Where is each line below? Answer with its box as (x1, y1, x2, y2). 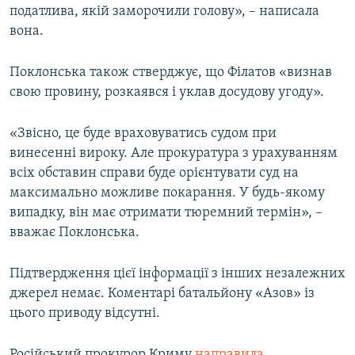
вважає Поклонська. (10, 225, 139, 241)
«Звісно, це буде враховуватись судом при (10, 126, 277, 142)
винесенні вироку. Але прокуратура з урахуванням (10, 146, 338, 162)
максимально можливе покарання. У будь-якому (10, 185, 325, 201)
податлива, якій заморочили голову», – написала (10, 4, 319, 20)
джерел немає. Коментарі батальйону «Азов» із (10, 286, 315, 302)
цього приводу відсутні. (10, 306, 160, 322)
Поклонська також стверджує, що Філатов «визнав (10, 65, 332, 81)
